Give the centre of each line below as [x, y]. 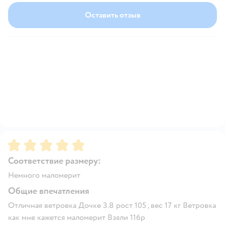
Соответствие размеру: [54, 161]
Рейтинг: [25, 143]
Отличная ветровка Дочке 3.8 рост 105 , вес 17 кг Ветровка [112, 205]
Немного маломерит [44, 175]
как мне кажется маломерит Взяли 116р [77, 217]
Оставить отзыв [113, 15]
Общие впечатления [49, 191]
